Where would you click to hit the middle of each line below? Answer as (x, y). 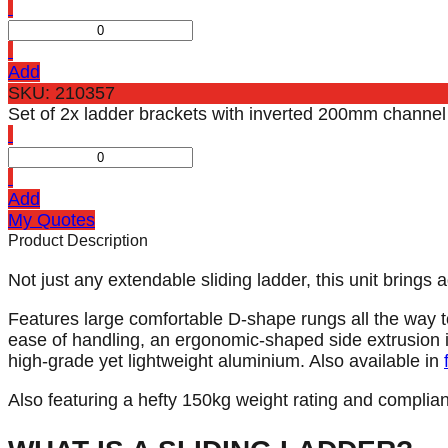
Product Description (78, 240)
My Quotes (51, 219)
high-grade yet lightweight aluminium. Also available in (226, 360)
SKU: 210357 (61, 92)
